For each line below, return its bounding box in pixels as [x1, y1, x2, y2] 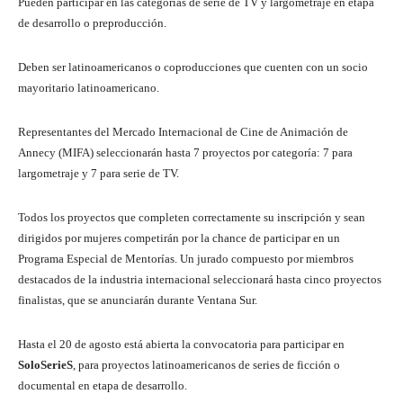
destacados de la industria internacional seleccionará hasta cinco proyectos [18, 273, 381, 287]
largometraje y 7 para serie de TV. [18, 166, 179, 181]
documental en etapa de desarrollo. [18, 379, 187, 393]
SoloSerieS [18, 358, 73, 372]
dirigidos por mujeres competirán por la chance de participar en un [18, 231, 340, 246]
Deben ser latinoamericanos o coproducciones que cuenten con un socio [18, 60, 368, 75]
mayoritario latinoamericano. [18, 81, 159, 95]
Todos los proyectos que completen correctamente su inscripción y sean [18, 210, 365, 225]
